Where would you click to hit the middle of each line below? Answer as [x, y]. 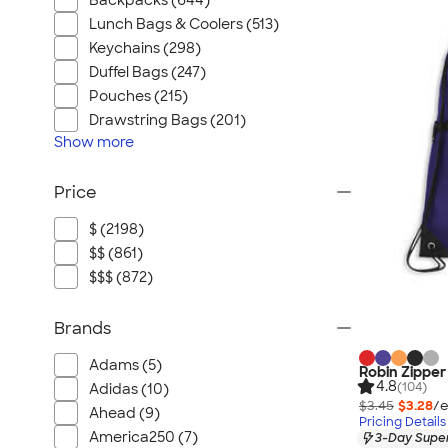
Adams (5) [125, 365]
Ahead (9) [124, 413]
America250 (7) [143, 437]
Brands [82, 328]
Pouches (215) [138, 96]
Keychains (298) [145, 48]
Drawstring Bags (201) [167, 120]
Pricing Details [402, 421]
